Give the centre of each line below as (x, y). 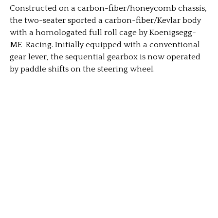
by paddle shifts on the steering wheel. (82, 69)
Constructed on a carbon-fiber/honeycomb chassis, (108, 9)
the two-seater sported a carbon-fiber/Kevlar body (105, 21)
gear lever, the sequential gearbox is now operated (105, 57)
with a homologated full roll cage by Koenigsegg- (103, 33)
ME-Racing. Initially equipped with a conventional (105, 45)
